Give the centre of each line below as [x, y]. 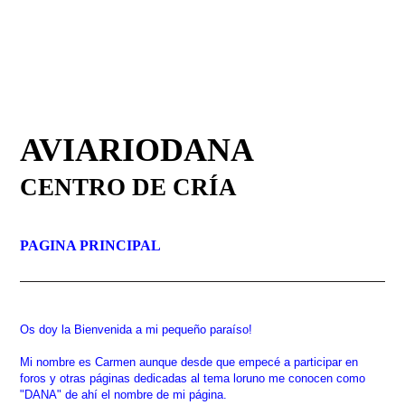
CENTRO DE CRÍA [129, 187]
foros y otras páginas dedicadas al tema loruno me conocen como [193, 378]
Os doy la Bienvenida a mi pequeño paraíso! [137, 329]
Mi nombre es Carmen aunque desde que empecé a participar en [189, 362]
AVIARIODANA [158, 150]
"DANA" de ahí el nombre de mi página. [124, 394]
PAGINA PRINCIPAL [91, 245]
